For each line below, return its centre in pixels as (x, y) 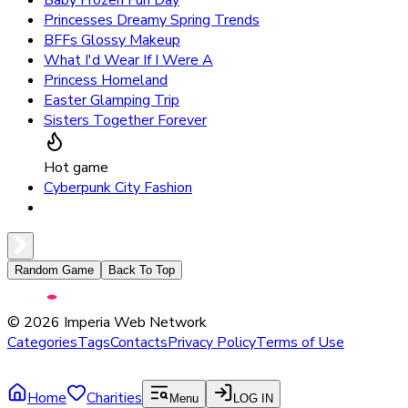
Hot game (76, 167)
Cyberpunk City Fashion (118, 187)
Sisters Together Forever (125, 120)
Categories (42, 342)
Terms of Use (300, 342)
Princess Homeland (106, 80)
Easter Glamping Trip (112, 100)
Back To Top (142, 270)
